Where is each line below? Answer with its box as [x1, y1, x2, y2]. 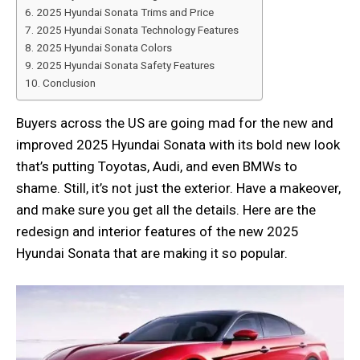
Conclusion [42, 76, 96, 89]
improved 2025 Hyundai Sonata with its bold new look [16, 136, 340, 153]
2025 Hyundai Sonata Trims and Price [35, 5, 214, 18]
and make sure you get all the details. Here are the [16, 201, 316, 218]
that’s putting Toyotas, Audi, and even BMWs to [16, 157, 297, 174]
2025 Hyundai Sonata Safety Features [35, 58, 215, 72]
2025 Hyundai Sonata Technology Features [35, 22, 239, 36]
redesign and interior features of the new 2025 [16, 223, 299, 239]
